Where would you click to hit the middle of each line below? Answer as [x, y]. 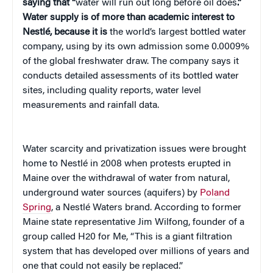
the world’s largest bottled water [178, 33]
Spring [37, 208]
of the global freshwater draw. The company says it [131, 62]
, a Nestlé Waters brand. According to [132, 208]
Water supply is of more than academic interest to [129, 18]
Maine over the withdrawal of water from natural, [126, 179]
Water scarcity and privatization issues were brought [134, 150]
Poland [215, 193]
